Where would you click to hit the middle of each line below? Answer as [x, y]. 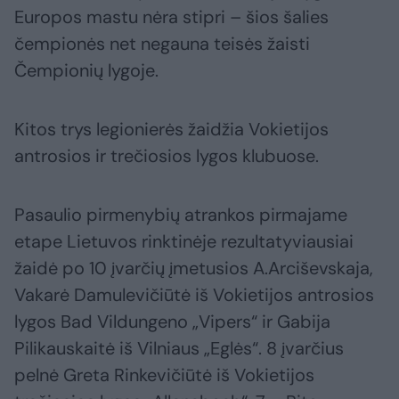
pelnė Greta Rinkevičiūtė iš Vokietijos [164, 375]
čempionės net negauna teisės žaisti [162, 43]
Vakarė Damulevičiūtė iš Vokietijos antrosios [194, 294]
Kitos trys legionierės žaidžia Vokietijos [171, 129]
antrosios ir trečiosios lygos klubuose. [167, 155]
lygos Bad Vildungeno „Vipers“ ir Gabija [172, 321]
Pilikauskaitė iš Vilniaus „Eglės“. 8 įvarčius [179, 348]
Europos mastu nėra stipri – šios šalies [171, 16]
